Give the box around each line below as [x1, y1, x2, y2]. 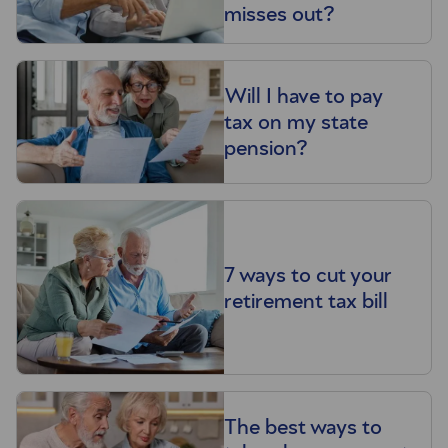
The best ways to [224, 416, 382, 439]
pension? [224, 136, 308, 159]
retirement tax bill [224, 289, 388, 312]
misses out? [224, 2, 335, 25]
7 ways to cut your [224, 263, 392, 286]
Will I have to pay [224, 84, 383, 107]
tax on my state [224, 110, 368, 133]
